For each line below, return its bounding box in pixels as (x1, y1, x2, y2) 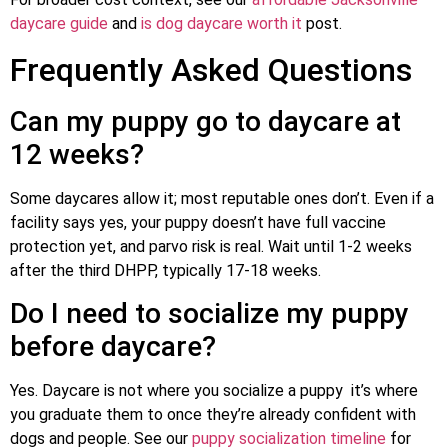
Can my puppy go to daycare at (10, 104, 401, 138)
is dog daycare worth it (141, 14, 302, 34)
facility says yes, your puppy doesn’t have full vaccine (10, 212, 386, 232)
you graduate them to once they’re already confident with (10, 405, 416, 425)
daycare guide (10, 14, 108, 34)
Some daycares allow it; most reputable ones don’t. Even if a (10, 188, 434, 208)
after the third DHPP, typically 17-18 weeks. (10, 260, 321, 280)
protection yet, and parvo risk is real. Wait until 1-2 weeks (10, 236, 412, 256)
